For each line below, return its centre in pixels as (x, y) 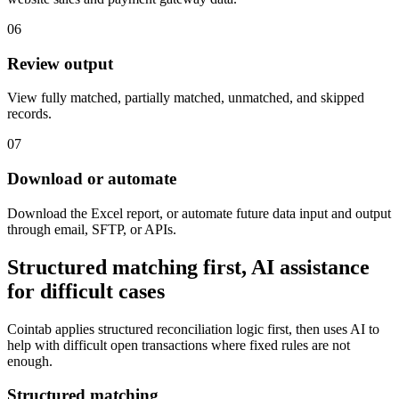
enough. (30, 361)
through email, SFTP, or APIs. (92, 229)
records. (29, 114)
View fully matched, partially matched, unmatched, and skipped (186, 98)
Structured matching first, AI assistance (188, 267)
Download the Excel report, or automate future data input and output (199, 213)
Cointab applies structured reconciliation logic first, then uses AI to (193, 329)
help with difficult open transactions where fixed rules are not (179, 345)
